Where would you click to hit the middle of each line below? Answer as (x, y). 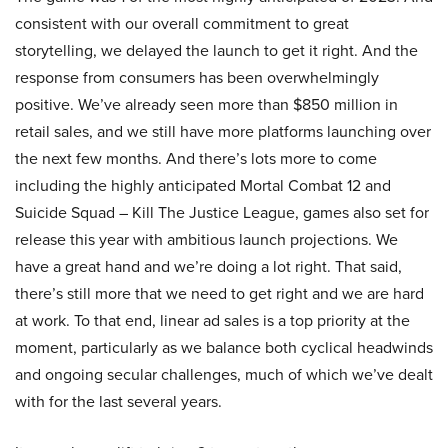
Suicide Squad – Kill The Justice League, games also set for (222, 212)
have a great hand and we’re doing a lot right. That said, (208, 266)
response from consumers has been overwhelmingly (197, 77)
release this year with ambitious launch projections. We (206, 239)
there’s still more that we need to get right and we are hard (219, 293)
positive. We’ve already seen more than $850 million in (206, 104)
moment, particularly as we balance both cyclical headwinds (224, 347)
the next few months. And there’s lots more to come (196, 158)
